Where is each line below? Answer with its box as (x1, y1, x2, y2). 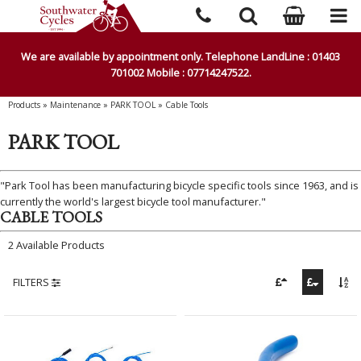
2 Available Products (8, 238, 105, 253)
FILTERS (13, 275, 52, 290)
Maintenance (50, 99, 101, 110)
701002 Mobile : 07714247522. (110, 65, 251, 80)
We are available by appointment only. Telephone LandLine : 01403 (21, 49, 340, 64)
